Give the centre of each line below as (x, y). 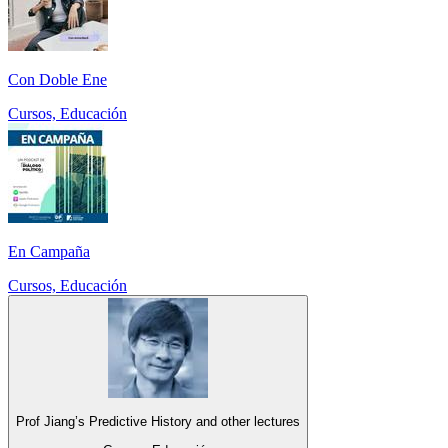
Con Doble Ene (57, 79)
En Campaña (49, 251)
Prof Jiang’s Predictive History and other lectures (158, 422)
